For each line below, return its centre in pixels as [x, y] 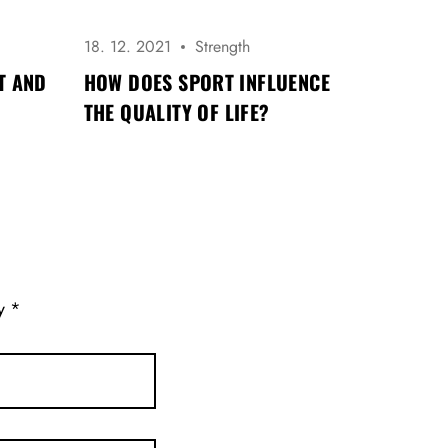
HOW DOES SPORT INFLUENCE [207, 82]
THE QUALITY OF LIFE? [176, 112]
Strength [222, 47]
